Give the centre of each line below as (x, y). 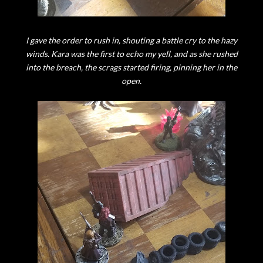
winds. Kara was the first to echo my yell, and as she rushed (131, 54)
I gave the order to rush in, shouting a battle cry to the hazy (131, 40)
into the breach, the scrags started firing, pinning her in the (131, 67)
